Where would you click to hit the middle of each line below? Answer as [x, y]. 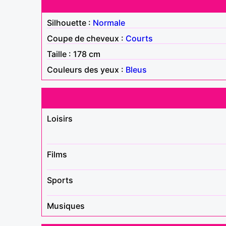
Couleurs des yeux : [86, 69]
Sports [60, 180]
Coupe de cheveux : [86, 38]
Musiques [66, 206]
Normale [109, 22]
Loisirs [60, 118]
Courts [139, 38]
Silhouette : [70, 22]
